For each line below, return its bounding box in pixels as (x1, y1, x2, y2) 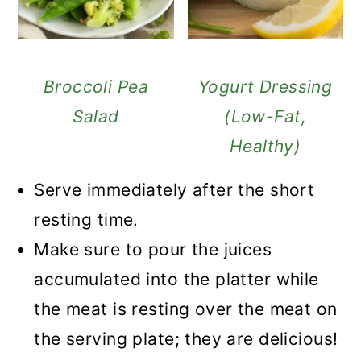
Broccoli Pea (43, 77, 148, 98)
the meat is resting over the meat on (34, 299, 338, 320)
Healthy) (229, 136, 301, 157)
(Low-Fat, (224, 106, 306, 127)
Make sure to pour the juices (34, 239, 272, 260)
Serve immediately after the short (34, 180, 315, 201)
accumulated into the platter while (34, 269, 319, 290)
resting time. (34, 210, 139, 230)
